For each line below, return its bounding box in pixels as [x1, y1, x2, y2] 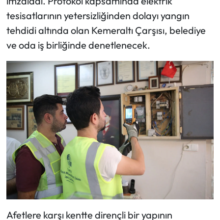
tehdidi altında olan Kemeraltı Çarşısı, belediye [6, 24, 206, 37]
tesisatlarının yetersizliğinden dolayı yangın [6, 9, 190, 22]
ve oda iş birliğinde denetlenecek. [6, 39, 150, 52]
